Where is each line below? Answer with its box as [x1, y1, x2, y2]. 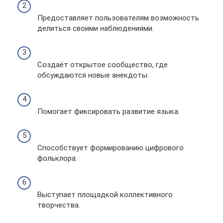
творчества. [37, 201, 80, 210]
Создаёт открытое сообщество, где [37, 60, 168, 69]
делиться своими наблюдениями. [37, 24, 154, 33]
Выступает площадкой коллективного [37, 190, 173, 199]
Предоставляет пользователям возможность [37, 13, 199, 22]
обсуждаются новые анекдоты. [37, 71, 149, 80]
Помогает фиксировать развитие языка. [37, 107, 180, 116]
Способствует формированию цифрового [37, 143, 184, 152]
